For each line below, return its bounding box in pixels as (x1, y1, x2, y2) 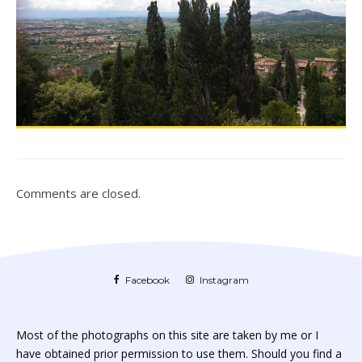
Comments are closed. (16, 185, 141, 202)
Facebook (124, 274, 170, 287)
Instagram (199, 274, 249, 287)
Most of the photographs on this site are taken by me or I (16, 327, 318, 343)
